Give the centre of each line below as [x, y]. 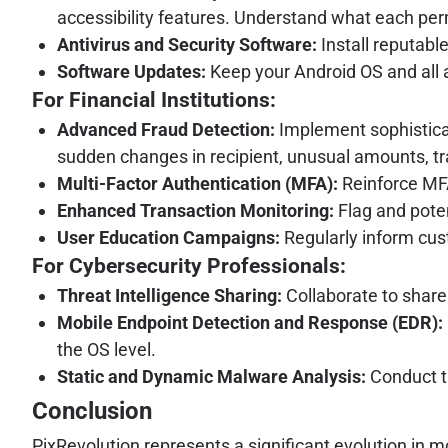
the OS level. [106, 349]
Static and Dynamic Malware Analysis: [211, 376]
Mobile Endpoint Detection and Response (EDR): [250, 322]
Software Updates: [131, 71]
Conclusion [92, 410]
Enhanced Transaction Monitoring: [195, 210]
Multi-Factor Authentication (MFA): [197, 183]
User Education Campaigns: [168, 237]
